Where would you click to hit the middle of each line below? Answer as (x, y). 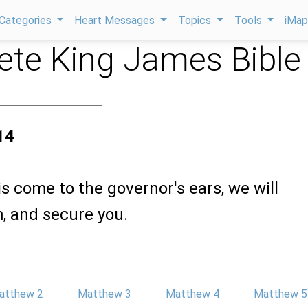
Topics (196, 20)
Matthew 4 (192, 294)
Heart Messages (116, 20)
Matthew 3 (104, 294)
